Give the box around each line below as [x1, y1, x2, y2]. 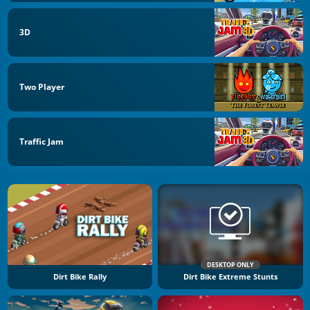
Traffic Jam [19, 135, 64, 147]
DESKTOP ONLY [206, 260, 254, 270]
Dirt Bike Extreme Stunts [183, 272, 277, 282]
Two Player [19, 80, 64, 93]
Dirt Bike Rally [53, 272, 107, 282]
